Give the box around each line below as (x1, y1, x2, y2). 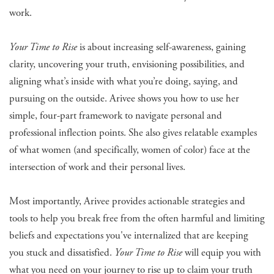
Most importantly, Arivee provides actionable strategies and (9, 194, 245, 209)
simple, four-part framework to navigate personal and (9, 109, 222, 123)
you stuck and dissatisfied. (9, 246, 114, 260)
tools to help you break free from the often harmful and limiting (9, 212, 265, 226)
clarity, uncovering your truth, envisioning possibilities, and (9, 57, 245, 72)
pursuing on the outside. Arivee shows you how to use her (9, 92, 239, 106)
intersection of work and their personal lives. (9, 160, 185, 174)
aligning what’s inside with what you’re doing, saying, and (9, 75, 238, 89)
